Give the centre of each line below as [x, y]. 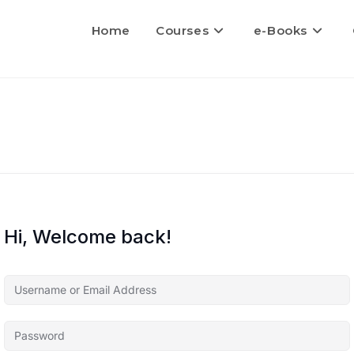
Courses [182, 30]
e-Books [280, 30]
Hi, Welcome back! [88, 237]
